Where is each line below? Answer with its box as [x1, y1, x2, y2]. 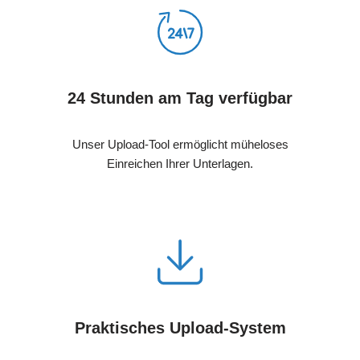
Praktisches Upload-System [74, 318, 286, 337]
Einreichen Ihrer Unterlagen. [107, 156, 253, 170]
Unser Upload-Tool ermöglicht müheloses [72, 137, 288, 151]
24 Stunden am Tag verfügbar [67, 88, 292, 107]
